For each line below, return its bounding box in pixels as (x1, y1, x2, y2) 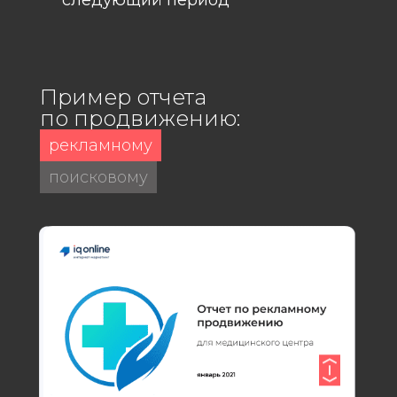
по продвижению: (40, 105, 240, 131)
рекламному (49, 135, 152, 155)
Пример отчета (40, 83, 206, 110)
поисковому (49, 167, 148, 187)
